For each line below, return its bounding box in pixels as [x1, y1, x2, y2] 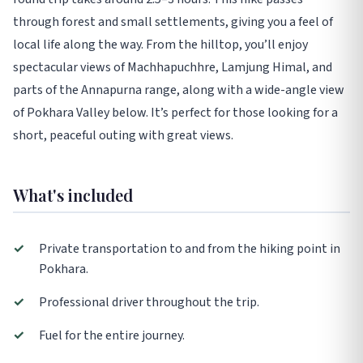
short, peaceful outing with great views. [13, 126, 233, 145]
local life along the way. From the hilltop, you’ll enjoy [13, 36, 308, 54]
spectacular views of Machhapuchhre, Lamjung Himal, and [13, 58, 332, 77]
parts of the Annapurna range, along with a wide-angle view [13, 81, 344, 100]
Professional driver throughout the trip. [39, 293, 259, 312]
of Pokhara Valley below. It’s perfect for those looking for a [13, 104, 338, 122]
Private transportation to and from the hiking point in [39, 240, 340, 258]
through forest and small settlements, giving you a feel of [13, 13, 333, 32]
